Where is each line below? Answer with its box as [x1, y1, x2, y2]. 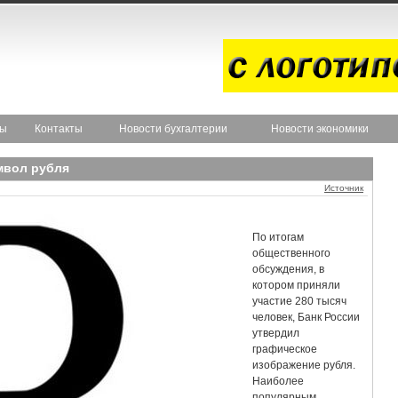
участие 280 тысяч [252, 295, 346, 307]
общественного [252, 247, 330, 259]
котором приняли [252, 279, 340, 291]
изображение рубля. [252, 359, 355, 371]
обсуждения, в [252, 263, 324, 275]
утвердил [252, 327, 299, 339]
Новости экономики [270, 123, 369, 135]
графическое [252, 343, 317, 355]
